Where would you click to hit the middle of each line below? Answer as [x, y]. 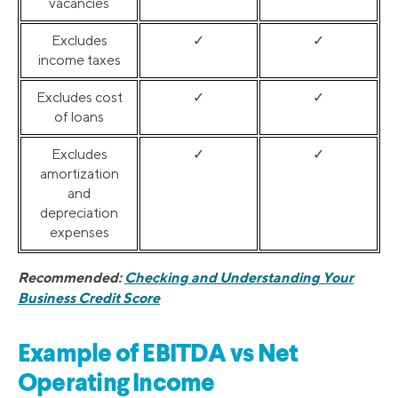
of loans [79, 117]
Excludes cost [79, 98]
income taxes [79, 60]
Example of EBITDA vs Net [158, 355]
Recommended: [71, 278]
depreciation [79, 213]
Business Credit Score [89, 298]
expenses [79, 233]
